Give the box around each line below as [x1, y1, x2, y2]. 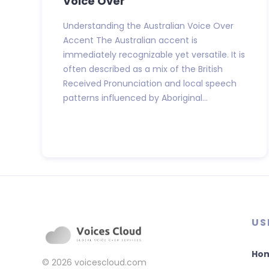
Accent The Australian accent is [63, 34, 198, 46]
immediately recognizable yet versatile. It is [63, 48, 245, 61]
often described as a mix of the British [63, 62, 223, 75]
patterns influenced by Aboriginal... [63, 91, 208, 104]
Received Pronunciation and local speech [63, 77, 237, 89]
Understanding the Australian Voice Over [63, 19, 234, 32]
